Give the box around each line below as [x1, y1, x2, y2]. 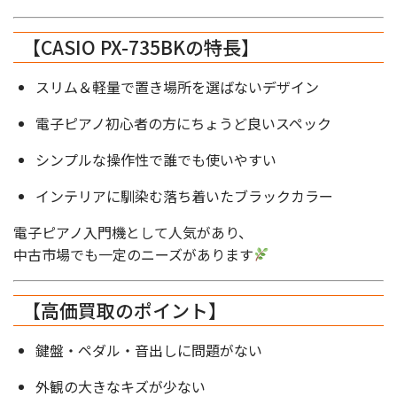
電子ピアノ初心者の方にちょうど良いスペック [35, 112, 331, 134]
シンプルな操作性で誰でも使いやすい [35, 148, 276, 170]
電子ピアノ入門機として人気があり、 [13, 221, 253, 243]
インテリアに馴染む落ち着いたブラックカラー [35, 184, 333, 206]
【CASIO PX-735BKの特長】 [22, 33, 260, 60]
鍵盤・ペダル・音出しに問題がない [35, 339, 262, 361]
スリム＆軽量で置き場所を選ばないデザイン [35, 75, 319, 97]
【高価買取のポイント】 [22, 296, 227, 323]
